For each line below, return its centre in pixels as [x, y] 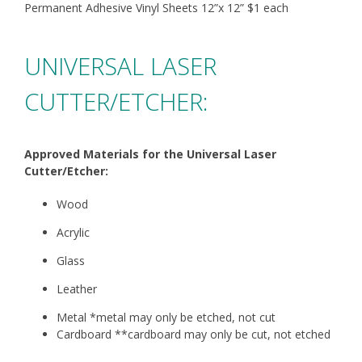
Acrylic [73, 233]
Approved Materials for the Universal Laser [150, 154]
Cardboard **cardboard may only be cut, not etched [195, 335]
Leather [76, 289]
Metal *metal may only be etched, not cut [166, 318]
